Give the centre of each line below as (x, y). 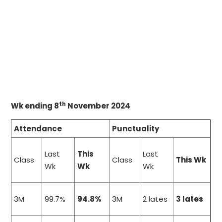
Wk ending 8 (35, 106)
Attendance (38, 129)
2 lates (155, 199)
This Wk (191, 160)
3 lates (190, 199)
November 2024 (98, 106)
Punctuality (136, 129)
